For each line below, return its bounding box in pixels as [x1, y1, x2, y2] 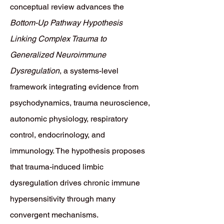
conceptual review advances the [10, 2, 124, 11]
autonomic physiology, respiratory [10, 114, 128, 123]
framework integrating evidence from [10, 82, 138, 91]
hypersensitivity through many [10, 194, 115, 203]
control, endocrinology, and [10, 130, 105, 139]
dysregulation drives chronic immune [10, 178, 140, 187]
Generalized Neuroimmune [10, 50, 106, 59]
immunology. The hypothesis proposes [10, 146, 145, 155]
